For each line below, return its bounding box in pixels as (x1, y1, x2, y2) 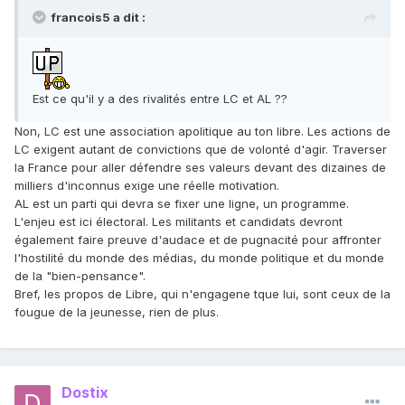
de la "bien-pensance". (14, 268, 146, 284)
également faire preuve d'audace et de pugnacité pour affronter (14, 232, 381, 248)
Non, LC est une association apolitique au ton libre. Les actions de (14, 124, 391, 139)
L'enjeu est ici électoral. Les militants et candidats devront (14, 214, 343, 230)
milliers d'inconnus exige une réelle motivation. (14, 178, 279, 193)
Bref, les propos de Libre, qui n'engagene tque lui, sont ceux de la (14, 287, 391, 302)
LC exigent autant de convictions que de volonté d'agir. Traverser (14, 142, 387, 157)
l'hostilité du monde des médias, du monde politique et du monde (14, 250, 384, 266)
